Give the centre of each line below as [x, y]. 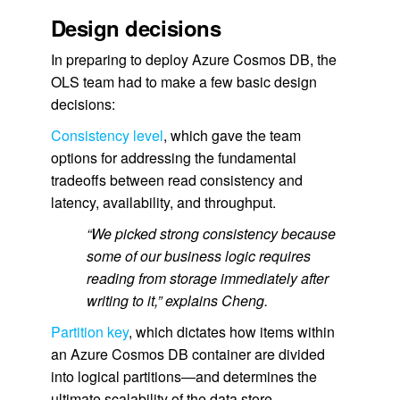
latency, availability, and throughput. [163, 202]
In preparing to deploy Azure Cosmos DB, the [193, 59]
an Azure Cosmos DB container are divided [187, 354]
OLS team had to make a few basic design [183, 82]
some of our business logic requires [198, 256]
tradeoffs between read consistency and [176, 180]
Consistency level [107, 135]
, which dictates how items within [231, 332]
